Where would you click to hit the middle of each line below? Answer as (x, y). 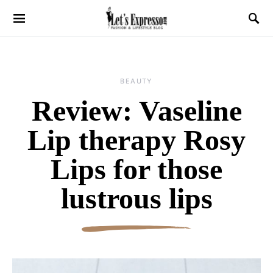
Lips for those (136, 169)
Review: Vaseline (136, 111)
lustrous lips (136, 198)
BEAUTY (136, 81)
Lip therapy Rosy (136, 140)
